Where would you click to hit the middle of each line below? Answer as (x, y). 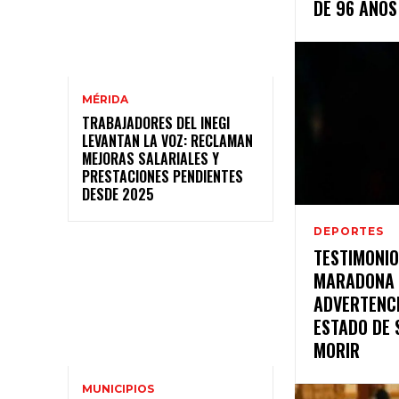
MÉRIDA (105, 99)
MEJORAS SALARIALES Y (151, 158)
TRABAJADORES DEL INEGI (156, 122)
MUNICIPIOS (118, 389)
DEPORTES (349, 231)
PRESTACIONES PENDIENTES (163, 176)
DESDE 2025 (118, 194)
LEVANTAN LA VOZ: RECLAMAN (167, 140)
